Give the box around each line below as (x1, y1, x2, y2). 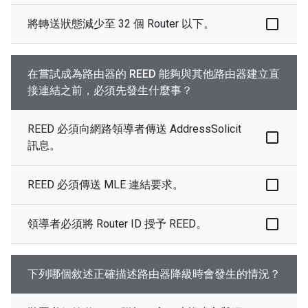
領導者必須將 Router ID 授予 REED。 (27, 217, 207, 231)
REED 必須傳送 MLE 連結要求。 (27, 178, 184, 192)
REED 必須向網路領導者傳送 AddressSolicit (27, 122, 241, 136)
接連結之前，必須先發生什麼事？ (27, 84, 192, 98)
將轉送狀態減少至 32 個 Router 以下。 (27, 17, 214, 31)
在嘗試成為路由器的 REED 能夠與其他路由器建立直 (27, 67, 280, 81)
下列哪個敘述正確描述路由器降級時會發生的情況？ (27, 267, 280, 281)
